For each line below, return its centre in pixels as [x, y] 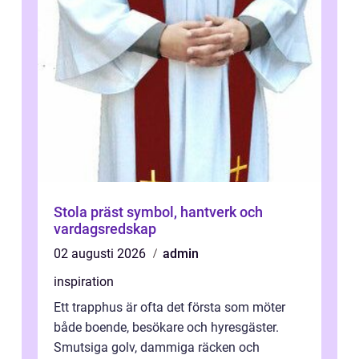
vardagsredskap [105, 228]
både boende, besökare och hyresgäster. [166, 327]
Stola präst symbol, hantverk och [90, 212]
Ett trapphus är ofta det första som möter [169, 307]
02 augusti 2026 [101, 253]
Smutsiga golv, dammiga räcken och [157, 347]
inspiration [84, 281]
